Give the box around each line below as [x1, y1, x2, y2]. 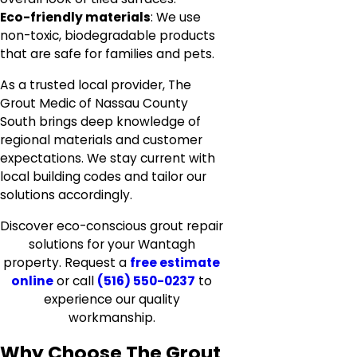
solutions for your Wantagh [28, 235, 195, 253]
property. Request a [3, 253, 130, 271]
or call [53, 272, 97, 289]
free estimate [130, 253, 220, 271]
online [11, 272, 53, 289]
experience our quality [43, 290, 180, 308]
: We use [151, 9, 201, 26]
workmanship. [68, 308, 155, 326]
